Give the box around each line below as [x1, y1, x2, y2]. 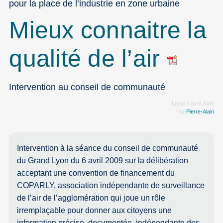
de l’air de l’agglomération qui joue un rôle [17, 194, 166, 203]
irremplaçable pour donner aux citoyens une [17, 206, 172, 215]
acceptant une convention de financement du [17, 169, 175, 178]
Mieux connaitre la [9, 16, 207, 43]
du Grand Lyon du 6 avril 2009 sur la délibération [17, 156, 189, 165]
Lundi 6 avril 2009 [171, 101, 214, 107]
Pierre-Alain [186, 109, 214, 115]
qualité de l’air [9, 45, 167, 72]
